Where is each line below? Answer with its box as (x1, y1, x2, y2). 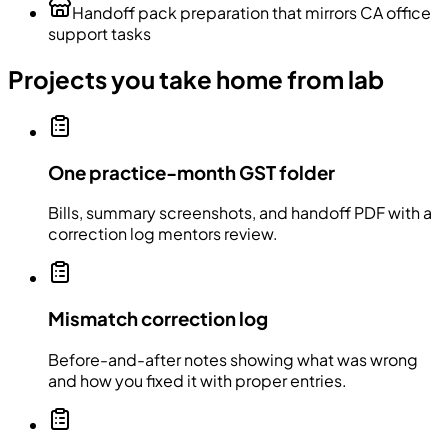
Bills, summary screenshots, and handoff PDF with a (48, 202, 432, 224)
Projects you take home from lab (8, 64, 384, 95)
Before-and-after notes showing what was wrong (48, 348, 418, 370)
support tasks (48, 23, 151, 45)
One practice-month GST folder (48, 160, 335, 184)
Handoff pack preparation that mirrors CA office (72, 2, 431, 24)
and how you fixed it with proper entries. (48, 369, 347, 391)
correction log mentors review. (48, 223, 278, 245)
